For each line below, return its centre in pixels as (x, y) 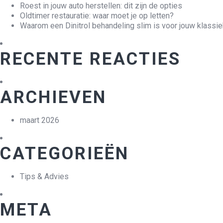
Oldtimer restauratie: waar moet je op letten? (97, 16)
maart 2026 (40, 120)
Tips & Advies (44, 177)
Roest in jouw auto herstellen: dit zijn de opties (101, 6)
